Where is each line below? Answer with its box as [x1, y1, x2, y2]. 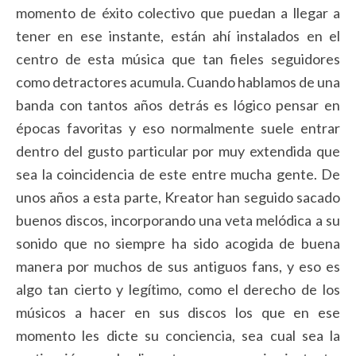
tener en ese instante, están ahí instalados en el [16, 27, 340, 45]
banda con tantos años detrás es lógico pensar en [16, 96, 340, 114]
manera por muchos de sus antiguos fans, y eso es [16, 257, 340, 276]
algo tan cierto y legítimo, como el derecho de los [16, 281, 340, 299]
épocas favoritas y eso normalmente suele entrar [16, 119, 340, 137]
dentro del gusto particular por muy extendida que [16, 142, 340, 161]
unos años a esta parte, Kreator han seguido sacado [16, 188, 340, 207]
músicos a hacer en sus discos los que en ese [16, 304, 340, 322]
